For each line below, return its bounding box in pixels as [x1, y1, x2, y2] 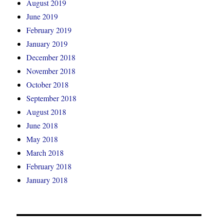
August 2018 [26, 106, 67, 117]
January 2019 [26, 38, 68, 49]
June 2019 [26, 11, 58, 21]
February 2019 [26, 24, 72, 35]
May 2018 [26, 133, 58, 144]
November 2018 [26, 65, 76, 76]
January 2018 [26, 174, 68, 185]
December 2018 [26, 52, 76, 62]
